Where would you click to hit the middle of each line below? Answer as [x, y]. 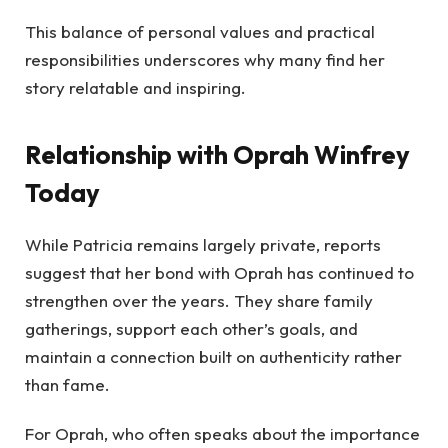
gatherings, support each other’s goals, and [191, 329]
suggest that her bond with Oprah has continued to [219, 273]
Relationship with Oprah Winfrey [217, 155]
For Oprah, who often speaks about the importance [222, 433]
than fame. [67, 385]
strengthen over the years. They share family [199, 301]
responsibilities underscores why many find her [205, 59]
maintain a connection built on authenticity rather [213, 357]
